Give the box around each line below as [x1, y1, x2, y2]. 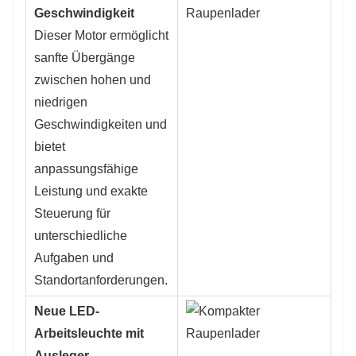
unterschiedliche [34, 228, 127, 242]
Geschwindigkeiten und [34, 117, 167, 131]
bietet [34, 139, 65, 153]
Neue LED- [34, 304, 99, 318]
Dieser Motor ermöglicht [34, 28, 168, 42]
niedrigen [34, 95, 87, 109]
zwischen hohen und [34, 72, 151, 87]
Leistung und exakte [34, 184, 148, 198]
